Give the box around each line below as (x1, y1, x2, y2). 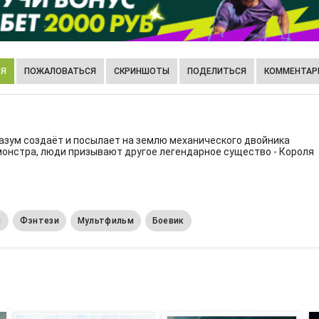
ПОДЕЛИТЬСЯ (187, 66, 246, 77)
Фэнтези (19, 216, 59, 226)
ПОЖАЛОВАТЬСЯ (24, 66, 96, 77)
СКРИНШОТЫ (114, 66, 169, 77)
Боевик (152, 216, 184, 226)
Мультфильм (77, 216, 134, 226)
